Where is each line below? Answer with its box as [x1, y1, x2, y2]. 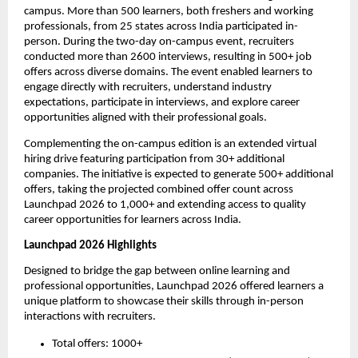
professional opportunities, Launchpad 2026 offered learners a [24, 280, 324, 293]
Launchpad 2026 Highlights [24, 240, 157, 253]
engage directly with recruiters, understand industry [24, 82, 272, 94]
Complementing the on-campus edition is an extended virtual [24, 137, 316, 150]
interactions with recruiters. [24, 311, 156, 324]
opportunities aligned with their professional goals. [24, 112, 267, 125]
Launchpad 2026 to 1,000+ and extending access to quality [24, 198, 306, 211]
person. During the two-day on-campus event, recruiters [24, 36, 294, 49]
